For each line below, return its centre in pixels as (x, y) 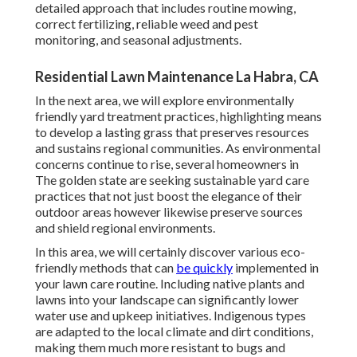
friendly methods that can (106, 268)
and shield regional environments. (125, 228)
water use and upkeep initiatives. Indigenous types (171, 316)
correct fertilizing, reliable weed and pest (147, 24)
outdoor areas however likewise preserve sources (169, 212)
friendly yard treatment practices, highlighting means (178, 116)
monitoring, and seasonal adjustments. (138, 40)
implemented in (276, 268)
